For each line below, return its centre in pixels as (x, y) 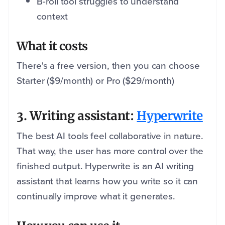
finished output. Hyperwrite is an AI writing (105, 166)
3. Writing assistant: (77, 116)
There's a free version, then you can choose (108, 65)
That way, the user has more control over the (110, 151)
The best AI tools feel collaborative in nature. (110, 136)
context (52, 16)
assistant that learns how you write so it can (107, 181)
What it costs (52, 46)
